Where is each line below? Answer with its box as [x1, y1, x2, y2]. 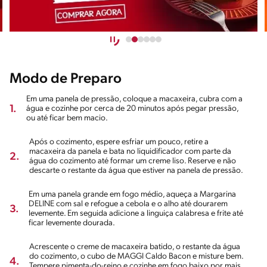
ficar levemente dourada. [29, 219, 115, 228]
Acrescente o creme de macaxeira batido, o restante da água [29, 243, 240, 252]
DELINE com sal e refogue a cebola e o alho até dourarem [29, 200, 228, 209]
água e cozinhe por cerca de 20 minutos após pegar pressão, [26, 104, 238, 114]
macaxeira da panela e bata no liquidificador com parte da [29, 147, 231, 157]
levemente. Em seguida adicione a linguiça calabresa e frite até [29, 209, 243, 219]
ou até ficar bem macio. [26, 114, 108, 123]
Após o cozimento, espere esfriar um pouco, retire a [29, 138, 209, 147]
